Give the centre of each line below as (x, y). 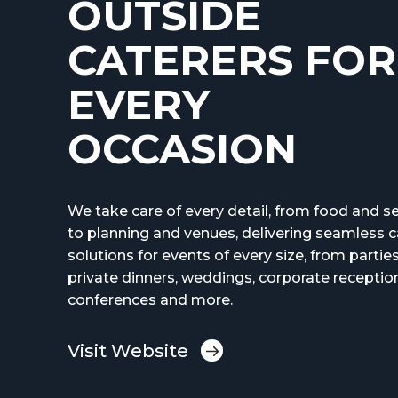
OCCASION (182, 149)
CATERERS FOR (232, 60)
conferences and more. (150, 300)
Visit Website (128, 350)
